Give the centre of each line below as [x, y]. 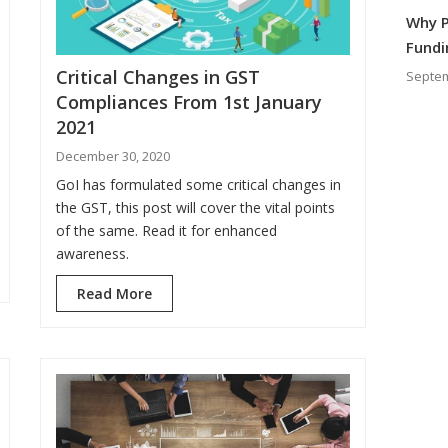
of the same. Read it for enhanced [166, 230]
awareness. [92, 253]
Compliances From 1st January [189, 101]
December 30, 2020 [113, 155]
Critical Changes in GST [158, 76]
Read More [114, 293]
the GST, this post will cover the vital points [195, 207]
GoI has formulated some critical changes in [198, 184]
